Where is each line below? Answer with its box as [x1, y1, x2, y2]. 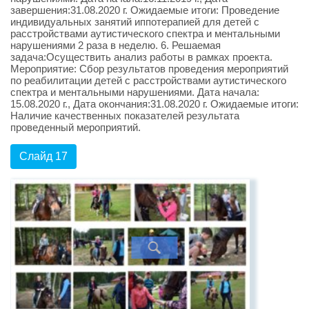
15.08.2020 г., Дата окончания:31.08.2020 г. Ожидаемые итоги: [10, 98, 299, 110]
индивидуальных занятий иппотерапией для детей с [10, 16, 259, 28]
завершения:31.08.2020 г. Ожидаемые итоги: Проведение [10, 4, 279, 16]
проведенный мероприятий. [10, 121, 141, 133]
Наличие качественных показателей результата [10, 110, 239, 121]
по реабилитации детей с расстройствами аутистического [10, 74, 286, 86]
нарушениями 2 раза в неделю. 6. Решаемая [10, 39, 221, 51]
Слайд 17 [19, 150, 68, 162]
